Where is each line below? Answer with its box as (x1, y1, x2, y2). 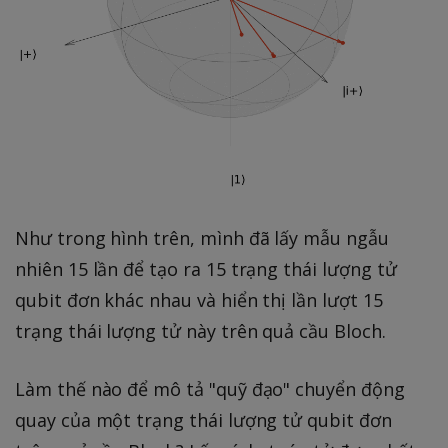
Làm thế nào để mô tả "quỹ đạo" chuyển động (15, 376, 405, 401)
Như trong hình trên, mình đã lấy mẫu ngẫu (15, 225, 389, 250)
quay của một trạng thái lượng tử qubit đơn (15, 407, 392, 432)
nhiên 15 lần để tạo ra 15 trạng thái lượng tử (15, 256, 397, 281)
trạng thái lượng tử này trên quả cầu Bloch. (15, 318, 386, 343)
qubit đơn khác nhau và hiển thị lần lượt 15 (15, 287, 383, 312)
